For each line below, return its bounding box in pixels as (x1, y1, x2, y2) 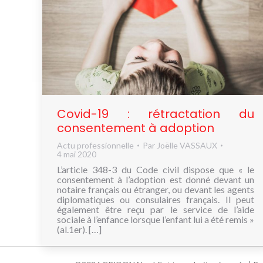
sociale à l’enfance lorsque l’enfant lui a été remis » (57, 214, 254, 225)
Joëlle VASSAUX (157, 140, 217, 151)
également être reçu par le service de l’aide (57, 204, 254, 215)
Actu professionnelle (57, 140, 134, 151)
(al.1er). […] (57, 224, 102, 235)
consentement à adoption (57, 120, 214, 137)
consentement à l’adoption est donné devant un (57, 174, 254, 186)
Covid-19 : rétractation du (57, 106, 254, 123)
